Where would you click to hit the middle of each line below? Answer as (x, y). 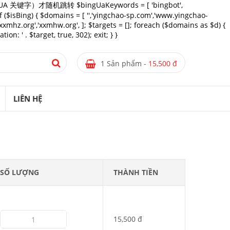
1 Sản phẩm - (124, 64)
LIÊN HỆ (28, 99)
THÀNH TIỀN (136, 172)
